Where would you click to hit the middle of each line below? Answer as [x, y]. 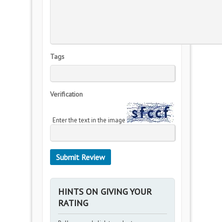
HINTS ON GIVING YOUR [105, 192]
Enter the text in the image [90, 120]
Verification [66, 94]
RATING [73, 203]
